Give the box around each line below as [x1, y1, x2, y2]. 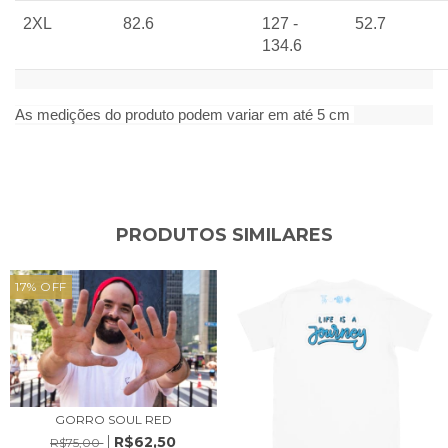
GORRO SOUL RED [54, 412, 172, 428]
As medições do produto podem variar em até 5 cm [15, 105, 354, 123]
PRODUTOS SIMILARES [115, 223, 333, 246]
